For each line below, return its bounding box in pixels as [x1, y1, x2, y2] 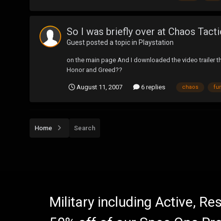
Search [74, 124, 95, 132]
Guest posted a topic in [67, 38, 139, 47]
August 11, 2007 [76, 83, 122, 91]
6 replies [140, 83, 165, 91]
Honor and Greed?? [67, 66, 122, 74]
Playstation [139, 38, 174, 47]
